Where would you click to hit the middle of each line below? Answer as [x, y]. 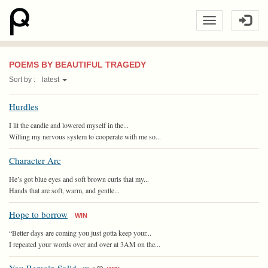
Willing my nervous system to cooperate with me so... [85, 136]
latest [51, 80]
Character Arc [35, 160]
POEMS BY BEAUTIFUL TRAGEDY [77, 65]
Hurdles [24, 106]
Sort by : [23, 80]
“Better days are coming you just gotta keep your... [80, 233]
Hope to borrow [38, 214]
